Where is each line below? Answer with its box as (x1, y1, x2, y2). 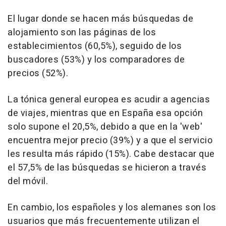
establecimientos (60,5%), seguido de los (8, 39, 182, 53)
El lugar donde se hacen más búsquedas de (8, 12, 193, 26)
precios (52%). (8, 67, 68, 80)
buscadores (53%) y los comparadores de (8, 53, 185, 67)
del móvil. (8, 175, 48, 188)
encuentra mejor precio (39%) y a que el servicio (8, 134, 212, 147)
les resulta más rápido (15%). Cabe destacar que (8, 147, 215, 161)
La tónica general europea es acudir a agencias (8, 93, 210, 106)
